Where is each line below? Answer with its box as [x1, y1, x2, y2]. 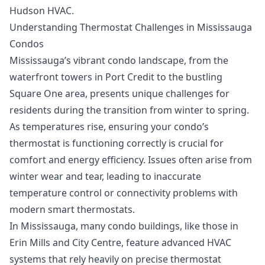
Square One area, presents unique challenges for [9, 86, 230, 100]
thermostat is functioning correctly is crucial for [9, 136, 224, 150]
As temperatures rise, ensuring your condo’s [9, 119, 209, 133]
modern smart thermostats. [9, 202, 135, 216]
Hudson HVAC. [9, 4, 74, 17]
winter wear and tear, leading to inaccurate [9, 169, 201, 183]
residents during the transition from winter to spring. [9, 103, 249, 117]
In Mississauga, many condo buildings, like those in [9, 219, 238, 232]
